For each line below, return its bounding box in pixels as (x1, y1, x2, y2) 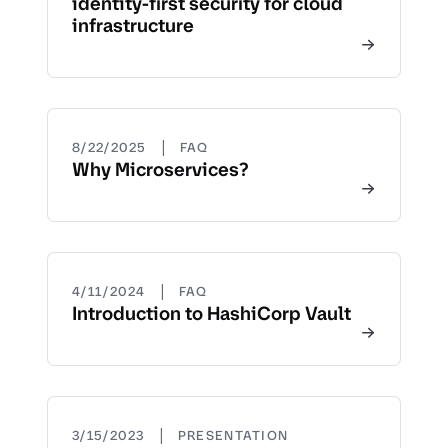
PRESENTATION (177, 426, 289, 444)
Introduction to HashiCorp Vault (72, 300, 351, 326)
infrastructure (72, 12, 194, 38)
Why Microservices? (72, 156, 248, 182)
